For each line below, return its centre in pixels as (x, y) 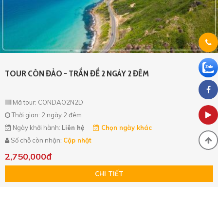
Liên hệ (73, 127)
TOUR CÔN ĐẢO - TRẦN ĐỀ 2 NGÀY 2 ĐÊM (77, 73)
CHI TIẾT (109, 173)
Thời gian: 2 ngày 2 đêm (46, 115)
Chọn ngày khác (126, 127)
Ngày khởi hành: (36, 127)
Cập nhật (77, 140)
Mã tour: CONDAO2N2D (47, 102)
